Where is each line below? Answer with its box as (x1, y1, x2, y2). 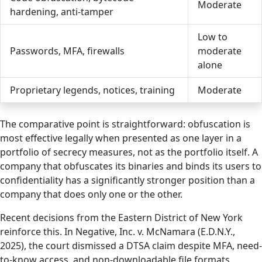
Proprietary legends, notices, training (10, 84, 175, 96)
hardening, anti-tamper (10, 5, 113, 18)
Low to (198, 30, 227, 43)
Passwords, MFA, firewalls (10, 44, 125, 57)
